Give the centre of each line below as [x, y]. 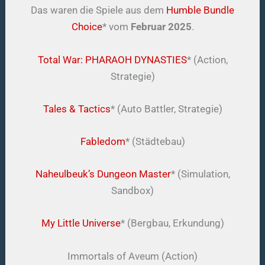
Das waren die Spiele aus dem [98, 10]
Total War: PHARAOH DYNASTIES [112, 59]
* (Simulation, [200, 174]
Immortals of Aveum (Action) [132, 256]
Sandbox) [132, 191]
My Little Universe [81, 223]
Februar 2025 [161, 27]
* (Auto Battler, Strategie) [166, 109]
